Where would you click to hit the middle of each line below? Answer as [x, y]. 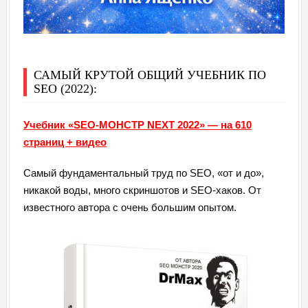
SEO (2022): [65, 89]
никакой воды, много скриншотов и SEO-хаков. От [142, 190]
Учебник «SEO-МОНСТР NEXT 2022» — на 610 [137, 125]
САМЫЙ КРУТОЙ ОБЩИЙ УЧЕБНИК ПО [150, 75]
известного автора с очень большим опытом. [130, 208]
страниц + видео [65, 142]
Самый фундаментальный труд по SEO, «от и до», [143, 173]
